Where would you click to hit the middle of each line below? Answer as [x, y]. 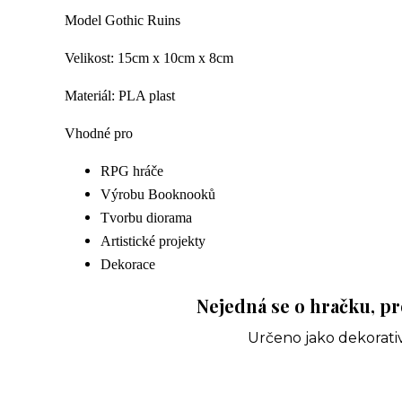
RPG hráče [132, 171]
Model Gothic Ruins [122, 20]
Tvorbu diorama [146, 218]
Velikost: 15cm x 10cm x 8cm [149, 58]
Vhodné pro [99, 133]
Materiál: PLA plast [120, 96]
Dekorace [128, 264]
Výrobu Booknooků [158, 194]
